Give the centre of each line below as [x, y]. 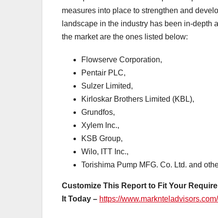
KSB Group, [102, 139]
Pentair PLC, [103, 73]
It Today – [81, 199]
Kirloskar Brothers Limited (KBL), [138, 99]
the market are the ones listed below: [125, 37]
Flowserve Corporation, [122, 60]
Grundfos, [98, 112]
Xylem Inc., [100, 126]
